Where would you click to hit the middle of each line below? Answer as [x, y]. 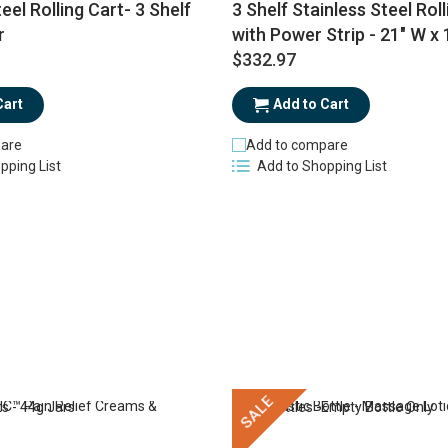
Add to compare [296, 144]
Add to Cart [310, 104]
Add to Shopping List [321, 166]
